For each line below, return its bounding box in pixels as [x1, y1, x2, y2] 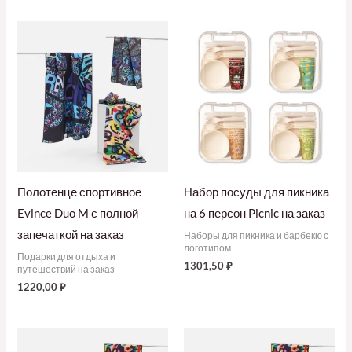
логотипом [184, 241, 231, 254]
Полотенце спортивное [17, 185, 142, 199]
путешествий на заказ [17, 262, 115, 275]
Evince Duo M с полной [17, 206, 139, 220]
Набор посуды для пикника [184, 185, 329, 199]
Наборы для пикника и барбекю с [184, 229, 328, 241]
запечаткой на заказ [17, 227, 125, 241]
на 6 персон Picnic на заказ [184, 206, 325, 220]
